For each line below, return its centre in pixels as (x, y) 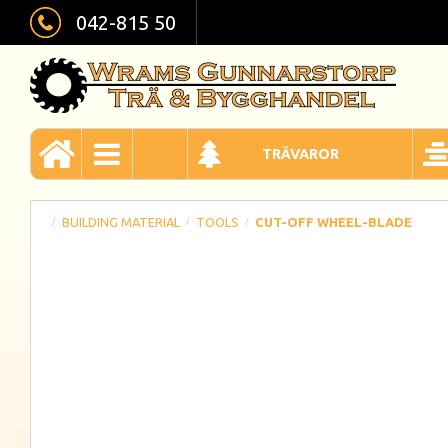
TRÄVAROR (300, 154)
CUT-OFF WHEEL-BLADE (333, 222)
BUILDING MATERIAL (121, 222)
